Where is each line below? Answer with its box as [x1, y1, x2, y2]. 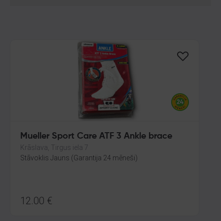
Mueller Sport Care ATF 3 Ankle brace [20, 132, 172, 141]
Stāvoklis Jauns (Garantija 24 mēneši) [20, 154, 138, 162]
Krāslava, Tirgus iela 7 [20, 144, 88, 151]
